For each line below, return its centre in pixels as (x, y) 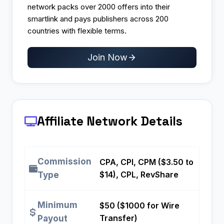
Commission (64, 162)
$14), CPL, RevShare (139, 175)
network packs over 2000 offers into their (99, 6)
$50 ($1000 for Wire (139, 206)
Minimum (57, 205)
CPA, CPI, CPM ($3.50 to (146, 162)
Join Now (107, 57)
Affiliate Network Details (110, 121)
